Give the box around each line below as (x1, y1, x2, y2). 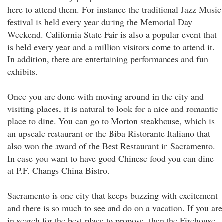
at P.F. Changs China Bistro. (7, 165, 110, 176)
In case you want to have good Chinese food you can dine (7, 152, 214, 164)
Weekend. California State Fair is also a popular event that (7, 28, 217, 40)
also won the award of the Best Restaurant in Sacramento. (7, 140, 215, 152)
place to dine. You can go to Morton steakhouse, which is (7, 115, 215, 127)
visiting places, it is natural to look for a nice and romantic (7, 103, 218, 114)
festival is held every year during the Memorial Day (7, 16, 192, 28)
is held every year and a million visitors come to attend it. (7, 41, 215, 53)
